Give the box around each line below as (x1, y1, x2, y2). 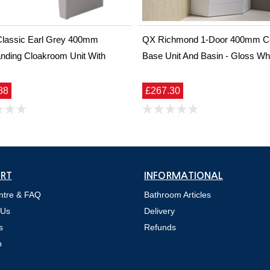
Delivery (144, 206, 175, 216)
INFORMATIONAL (144, 171, 223, 181)
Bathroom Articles (144, 190, 211, 200)
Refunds (144, 222, 176, 233)
